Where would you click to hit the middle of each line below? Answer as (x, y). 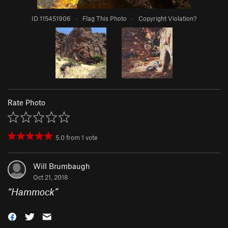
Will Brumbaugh (62, 166)
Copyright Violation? (167, 19)
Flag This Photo (105, 19)
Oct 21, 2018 (51, 177)
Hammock (33, 192)
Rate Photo (26, 103)
